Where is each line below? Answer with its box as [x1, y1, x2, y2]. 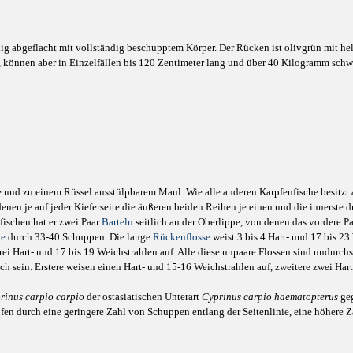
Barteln [102, 215, 133, 228]
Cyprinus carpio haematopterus [202, 291, 338, 303]
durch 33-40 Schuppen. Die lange [6, 230, 153, 243]
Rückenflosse [153, 230, 210, 243]
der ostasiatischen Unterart [84, 291, 202, 303]
